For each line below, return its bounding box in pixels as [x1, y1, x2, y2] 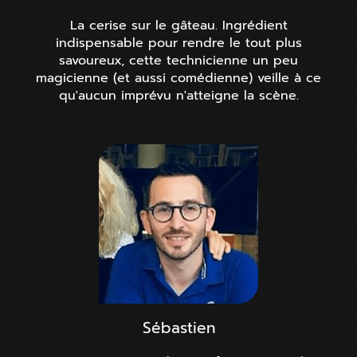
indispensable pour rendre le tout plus [55, 33, 302, 53]
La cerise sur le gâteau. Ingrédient [69, 15, 288, 35]
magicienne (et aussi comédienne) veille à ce [36, 68, 321, 88]
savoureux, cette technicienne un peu [59, 50, 298, 70]
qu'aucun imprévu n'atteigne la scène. [58, 85, 299, 105]
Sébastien [142, 316, 215, 339]
